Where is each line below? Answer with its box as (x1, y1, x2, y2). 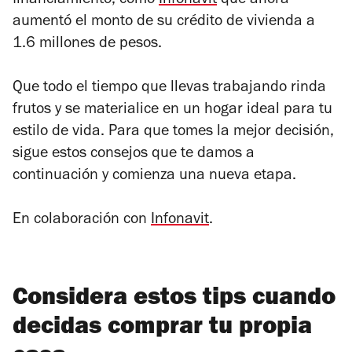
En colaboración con (13, 213, 151, 229)
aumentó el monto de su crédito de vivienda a (13, 15, 315, 31)
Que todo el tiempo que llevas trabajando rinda (13, 81, 326, 97)
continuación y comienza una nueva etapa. (13, 169, 296, 185)
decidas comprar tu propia (13, 317, 312, 342)
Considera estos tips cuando (13, 288, 335, 313)
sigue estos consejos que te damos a (13, 147, 255, 163)
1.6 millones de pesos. (13, 37, 162, 53)
